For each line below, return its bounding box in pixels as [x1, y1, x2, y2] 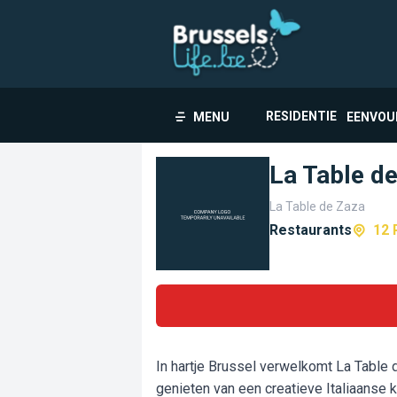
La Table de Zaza [269, 199, 365, 214]
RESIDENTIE [266, 109, 338, 123]
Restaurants [269, 222, 352, 238]
